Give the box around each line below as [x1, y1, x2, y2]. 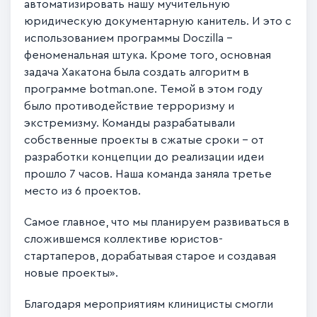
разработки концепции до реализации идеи [24, 151, 265, 163]
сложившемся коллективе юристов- [24, 233, 224, 245]
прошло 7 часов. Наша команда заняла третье [24, 168, 272, 180]
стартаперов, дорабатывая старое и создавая [24, 250, 277, 262]
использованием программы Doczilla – [24, 32, 234, 44]
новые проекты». [24, 267, 119, 279]
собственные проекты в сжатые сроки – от [24, 134, 265, 146]
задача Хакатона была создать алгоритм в [24, 66, 250, 78]
